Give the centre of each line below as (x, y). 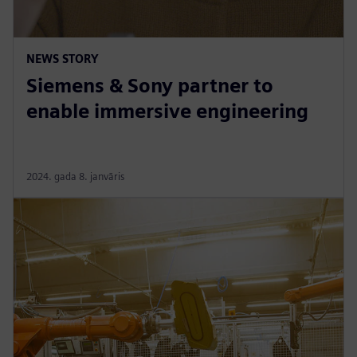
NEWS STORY (63, 58)
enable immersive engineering (167, 111)
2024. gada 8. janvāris (75, 176)
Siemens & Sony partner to (150, 85)
